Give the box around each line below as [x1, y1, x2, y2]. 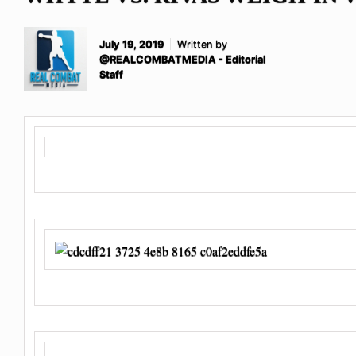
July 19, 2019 [99, 37, 164, 50]
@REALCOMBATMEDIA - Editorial [99, 52, 265, 65]
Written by [177, 37, 227, 50]
